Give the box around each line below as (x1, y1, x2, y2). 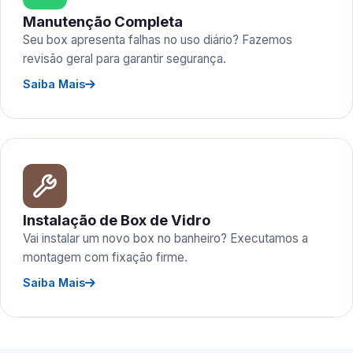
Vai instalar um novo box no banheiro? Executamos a (23, 231, 308, 246)
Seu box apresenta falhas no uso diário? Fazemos (23, 32, 292, 47)
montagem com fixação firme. (23, 250, 188, 265)
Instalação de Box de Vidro (23, 211, 210, 229)
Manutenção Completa (23, 13, 183, 30)
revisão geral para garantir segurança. (23, 51, 226, 66)
